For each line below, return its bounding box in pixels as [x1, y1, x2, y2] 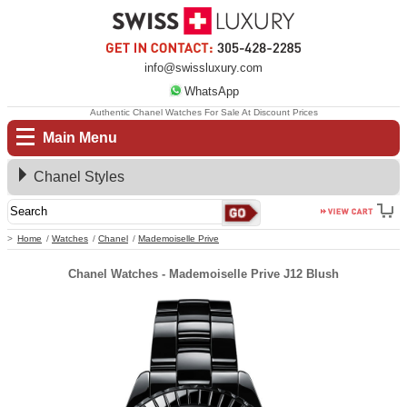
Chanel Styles [34, 168, 124, 184]
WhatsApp [184, 84, 239, 98]
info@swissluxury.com [144, 61, 263, 74]
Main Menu [43, 129, 118, 145]
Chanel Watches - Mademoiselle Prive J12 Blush [68, 267, 339, 282]
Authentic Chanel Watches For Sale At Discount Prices [89, 107, 318, 117]
